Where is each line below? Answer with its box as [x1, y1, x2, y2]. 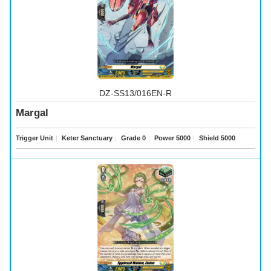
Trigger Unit [16, 134, 53, 142]
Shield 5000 [197, 134, 235, 142]
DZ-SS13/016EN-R [99, 88, 172, 99]
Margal [16, 107, 48, 119]
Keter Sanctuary [60, 134, 113, 142]
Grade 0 [119, 134, 146, 142]
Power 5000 [152, 134, 191, 142]
